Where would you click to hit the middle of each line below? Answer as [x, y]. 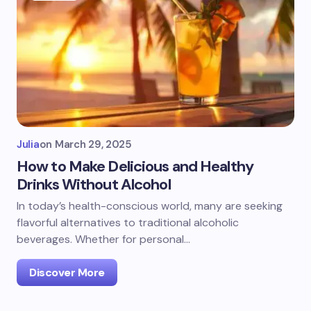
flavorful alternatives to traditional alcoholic [128, 222]
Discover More [67, 272]
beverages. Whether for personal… [103, 239]
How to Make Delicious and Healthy [135, 166]
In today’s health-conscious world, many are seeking [150, 206]
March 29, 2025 [93, 144]
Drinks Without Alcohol [94, 184]
